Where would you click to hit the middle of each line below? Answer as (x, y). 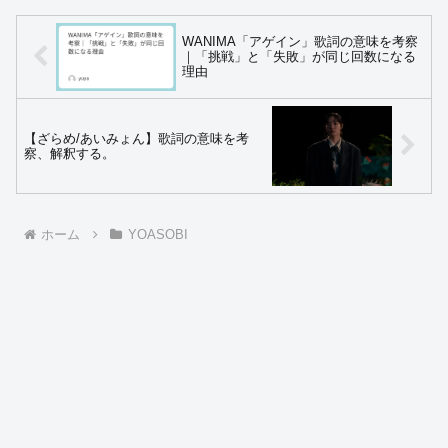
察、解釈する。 (69, 153)
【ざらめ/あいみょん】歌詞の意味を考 (136, 138)
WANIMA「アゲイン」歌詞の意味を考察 (300, 42)
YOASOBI (157, 235)
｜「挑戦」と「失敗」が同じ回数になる (299, 57)
